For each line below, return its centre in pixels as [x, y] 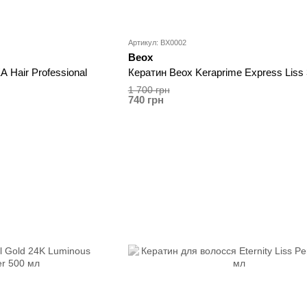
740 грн [146, 100]
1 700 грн [149, 90]
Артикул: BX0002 [157, 43]
